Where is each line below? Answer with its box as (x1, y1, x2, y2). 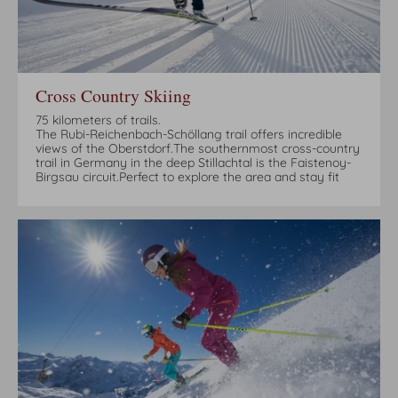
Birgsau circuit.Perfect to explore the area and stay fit (36, 168, 339, 185)
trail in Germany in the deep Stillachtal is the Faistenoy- (36, 154, 351, 171)
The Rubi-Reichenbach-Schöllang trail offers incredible (36, 125, 342, 142)
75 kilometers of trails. (36, 111, 161, 128)
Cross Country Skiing (36, 83, 191, 107)
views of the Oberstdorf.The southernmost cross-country (36, 139, 360, 156)
